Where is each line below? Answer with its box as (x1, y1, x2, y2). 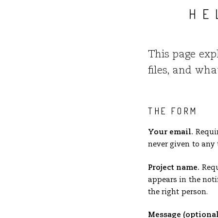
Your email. (148, 128, 194, 136)
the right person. (148, 188, 208, 196)
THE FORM (148, 106, 198, 117)
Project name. (148, 163, 200, 171)
